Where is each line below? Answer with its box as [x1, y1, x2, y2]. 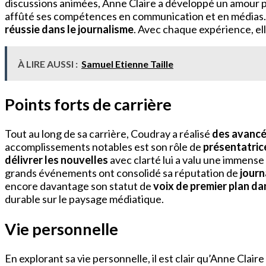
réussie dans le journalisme [5, 23, 134, 36]
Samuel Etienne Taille [81, 58, 173, 70]
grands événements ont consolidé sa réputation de [5, 166, 240, 180]
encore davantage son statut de [5, 179, 153, 193]
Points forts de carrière [5, 94, 172, 114]
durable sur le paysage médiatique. [5, 192, 164, 206]
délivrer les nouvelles [5, 153, 108, 167]
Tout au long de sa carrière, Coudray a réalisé [5, 127, 212, 141]
